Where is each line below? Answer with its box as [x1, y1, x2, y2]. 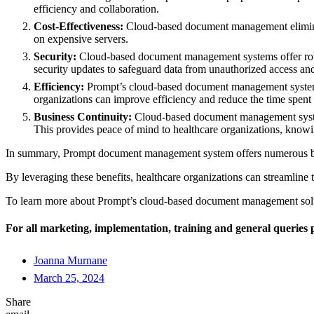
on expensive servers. [34, 32, 131, 45]
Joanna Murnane [34, 254, 107, 267]
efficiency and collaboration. [34, 2, 159, 15]
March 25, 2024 [34, 272, 104, 285]
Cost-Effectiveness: [34, 20, 123, 32]
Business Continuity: [34, 110, 132, 123]
